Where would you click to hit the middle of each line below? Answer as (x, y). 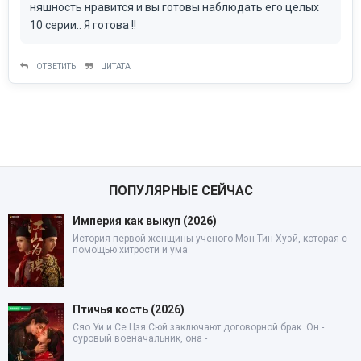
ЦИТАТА (116, 66)
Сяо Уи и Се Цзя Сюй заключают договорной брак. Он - (198, 327)
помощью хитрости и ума (130, 249)
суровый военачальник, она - (140, 338)
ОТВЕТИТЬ (56, 66)
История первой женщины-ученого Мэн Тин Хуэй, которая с (210, 238)
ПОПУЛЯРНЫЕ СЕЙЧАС (180, 190)
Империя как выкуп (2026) (145, 220)
